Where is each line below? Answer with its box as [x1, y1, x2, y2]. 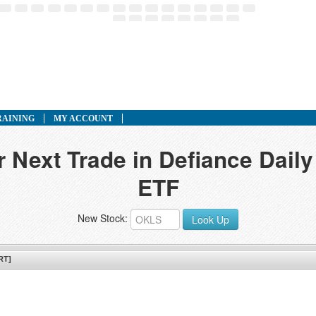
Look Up [192, 212, 229, 226]
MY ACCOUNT [54, 114, 113, 123]
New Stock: [78, 210, 130, 225]
